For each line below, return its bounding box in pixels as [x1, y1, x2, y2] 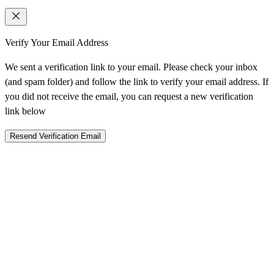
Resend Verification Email [10, 131, 101, 141]
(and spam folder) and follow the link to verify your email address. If [5, 76, 268, 87]
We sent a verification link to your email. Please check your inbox [5, 62, 257, 73]
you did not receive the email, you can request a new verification [5, 91, 253, 102]
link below [5, 106, 46, 117]
